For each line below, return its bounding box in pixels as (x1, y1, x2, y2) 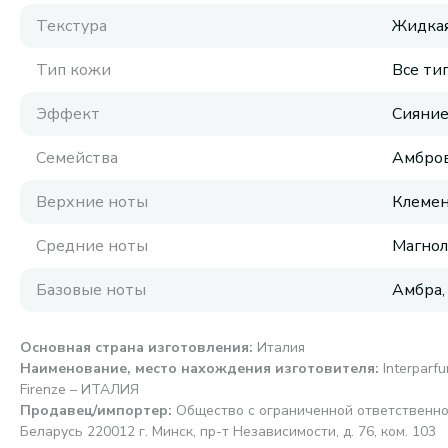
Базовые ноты (36, 279, 146, 301)
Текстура (36, 15, 107, 37)
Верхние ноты (36, 191, 148, 213)
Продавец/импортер (20, 401, 168, 420)
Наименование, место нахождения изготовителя (20, 359, 375, 378)
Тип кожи (36, 59, 111, 81)
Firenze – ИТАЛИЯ (20, 380, 139, 399)
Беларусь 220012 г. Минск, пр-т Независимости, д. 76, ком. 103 (20, 422, 436, 441)
